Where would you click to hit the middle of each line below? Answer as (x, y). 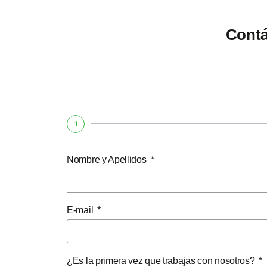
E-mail (81, 210)
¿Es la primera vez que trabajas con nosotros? (162, 260)
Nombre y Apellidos (108, 159)
